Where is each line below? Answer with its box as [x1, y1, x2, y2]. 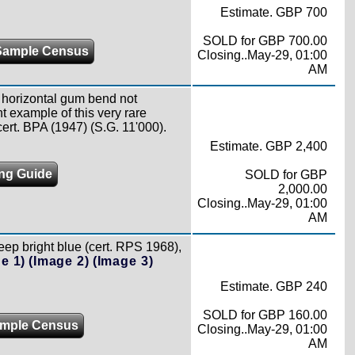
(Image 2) [29, 254, 90, 268]
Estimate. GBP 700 [219, 5, 327, 19]
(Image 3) [92, 254, 154, 268]
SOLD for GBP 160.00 [202, 307, 327, 322]
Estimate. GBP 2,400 [209, 139, 327, 153]
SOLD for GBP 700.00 [202, 33, 327, 48]
